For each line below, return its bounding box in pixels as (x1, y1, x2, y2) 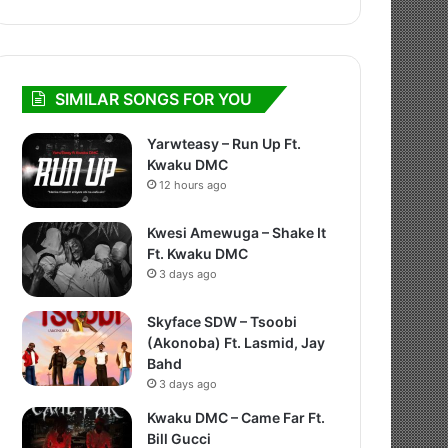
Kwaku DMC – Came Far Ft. (147, 409, 326, 426)
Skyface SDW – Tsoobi (147, 313, 298, 330)
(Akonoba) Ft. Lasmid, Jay (147, 334, 326, 351)
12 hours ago (159, 178, 228, 192)
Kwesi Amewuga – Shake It (147, 224, 327, 241)
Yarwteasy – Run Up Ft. (147, 135, 302, 152)
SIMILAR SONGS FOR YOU (55, 89, 253, 109)
